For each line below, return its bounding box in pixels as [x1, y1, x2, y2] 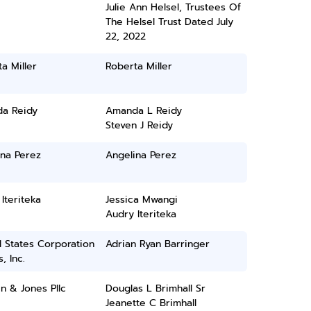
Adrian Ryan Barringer [106, 237, 210, 251]
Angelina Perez [106, 148, 177, 162]
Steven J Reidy [106, 118, 174, 133]
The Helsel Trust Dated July [106, 15, 234, 29]
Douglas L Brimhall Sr [106, 281, 206, 296]
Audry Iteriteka [106, 207, 177, 221]
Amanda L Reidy [106, 103, 183, 118]
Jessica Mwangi [106, 192, 178, 207]
